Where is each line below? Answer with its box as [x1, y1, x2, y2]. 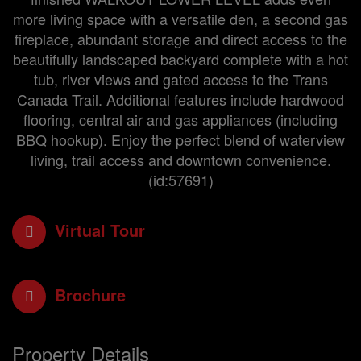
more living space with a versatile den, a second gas [13, 8, 348, 29]
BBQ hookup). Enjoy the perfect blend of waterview [16, 129, 345, 150]
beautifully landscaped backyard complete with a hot [13, 48, 348, 69]
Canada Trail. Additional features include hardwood [17, 89, 344, 110]
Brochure [55, 283, 126, 306]
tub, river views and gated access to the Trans [33, 68, 328, 89]
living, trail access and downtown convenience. [30, 149, 331, 170]
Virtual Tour [55, 218, 145, 242]
